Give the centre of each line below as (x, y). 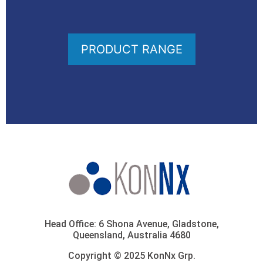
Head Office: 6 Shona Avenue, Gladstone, (131, 224)
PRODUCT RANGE (131, 50)
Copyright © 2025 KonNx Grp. (131, 255)
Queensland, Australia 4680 (131, 235)
